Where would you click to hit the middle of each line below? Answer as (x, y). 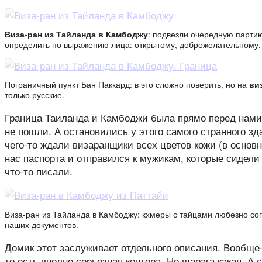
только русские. (35, 95)
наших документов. (42, 225)
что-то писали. (39, 171)
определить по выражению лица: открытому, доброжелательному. (133, 45)
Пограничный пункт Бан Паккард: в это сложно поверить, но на (127, 85)
